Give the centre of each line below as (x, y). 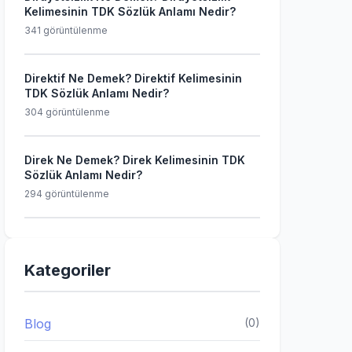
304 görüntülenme (67, 112)
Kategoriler (68, 270)
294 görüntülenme (67, 194)
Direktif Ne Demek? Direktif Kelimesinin (133, 78)
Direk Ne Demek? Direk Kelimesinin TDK (135, 160)
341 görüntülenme (66, 30)
